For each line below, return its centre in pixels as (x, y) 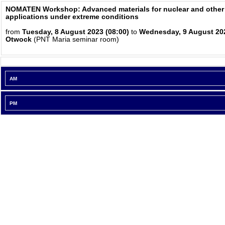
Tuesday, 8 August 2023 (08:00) (76, 32)
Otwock (19, 39)
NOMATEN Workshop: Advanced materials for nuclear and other (115, 9)
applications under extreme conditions (72, 17)
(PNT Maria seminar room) (75, 39)
